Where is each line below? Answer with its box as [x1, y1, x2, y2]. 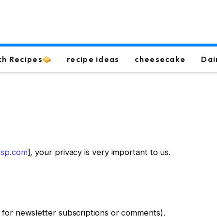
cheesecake [135, 54, 186, 64]
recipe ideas [67, 54, 120, 64]
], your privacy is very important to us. [27, 147, 171, 157]
